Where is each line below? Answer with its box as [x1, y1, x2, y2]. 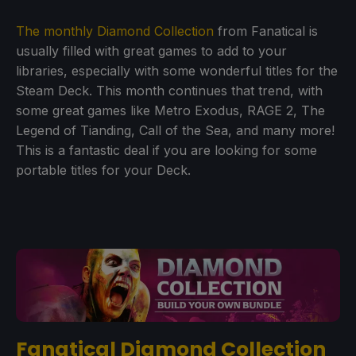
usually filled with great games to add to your [16, 42, 287, 59]
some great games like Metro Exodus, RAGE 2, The [16, 102, 325, 118]
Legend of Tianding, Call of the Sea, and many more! [16, 122, 335, 138]
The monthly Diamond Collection [16, 22, 214, 39]
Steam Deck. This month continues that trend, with [16, 82, 323, 99]
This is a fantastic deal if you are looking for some [16, 141, 317, 158]
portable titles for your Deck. [16, 161, 191, 178]
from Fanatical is [214, 22, 318, 39]
